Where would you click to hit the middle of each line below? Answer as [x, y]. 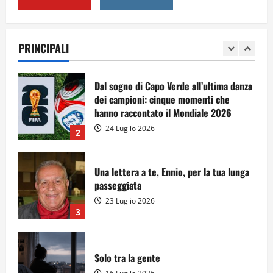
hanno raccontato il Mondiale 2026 [163, 112]
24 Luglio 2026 [129, 128]
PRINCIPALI [44, 48]
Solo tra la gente [127, 257]
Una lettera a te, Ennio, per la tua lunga [172, 172]
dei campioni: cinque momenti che [162, 99]
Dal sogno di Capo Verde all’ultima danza [173, 86]
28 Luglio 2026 [129, 35]
